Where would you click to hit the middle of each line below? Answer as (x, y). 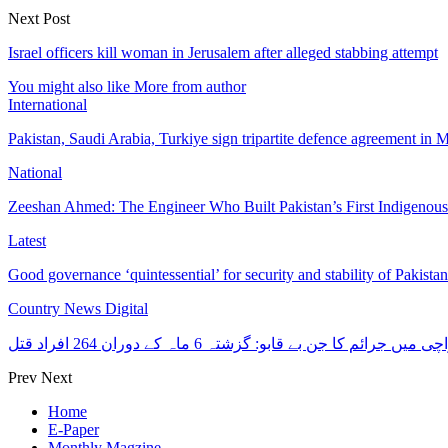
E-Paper (73, 429)
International (47, 104)
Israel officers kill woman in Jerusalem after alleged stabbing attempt (223, 52)
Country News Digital (78, 308)
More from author (190, 86)
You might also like (69, 86)
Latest (27, 240)
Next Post (39, 18)
